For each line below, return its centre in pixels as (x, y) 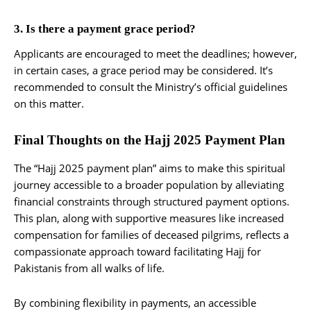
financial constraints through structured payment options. (152, 201)
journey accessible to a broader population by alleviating (149, 184)
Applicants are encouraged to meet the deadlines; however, (155, 53)
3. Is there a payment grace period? (105, 28)
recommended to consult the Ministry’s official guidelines (151, 86)
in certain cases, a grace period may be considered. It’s (143, 70)
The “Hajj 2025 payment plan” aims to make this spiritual (150, 168)
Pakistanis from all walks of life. (89, 268)
